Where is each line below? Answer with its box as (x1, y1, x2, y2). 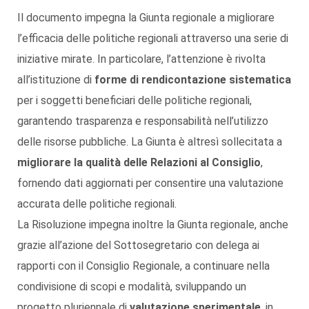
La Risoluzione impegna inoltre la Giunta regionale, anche (17, 217, 288, 231)
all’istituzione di (17, 72, 94, 86)
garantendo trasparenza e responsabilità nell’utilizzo (17, 114, 268, 128)
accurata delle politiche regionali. (17, 197, 177, 210)
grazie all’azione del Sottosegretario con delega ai (17, 238, 259, 252)
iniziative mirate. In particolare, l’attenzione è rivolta (17, 52, 266, 66)
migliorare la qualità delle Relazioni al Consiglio (17, 155, 261, 169)
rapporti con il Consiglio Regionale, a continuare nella (17, 259, 270, 272)
